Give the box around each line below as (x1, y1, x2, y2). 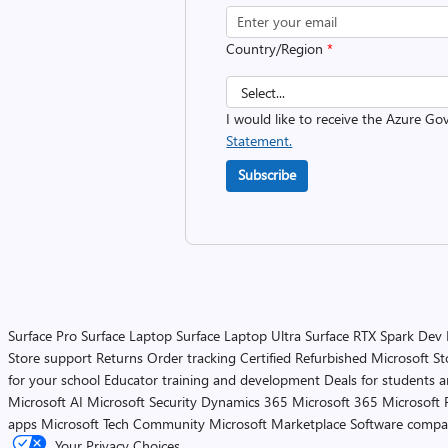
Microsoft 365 (292, 392, 378, 411)
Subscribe (238, 165, 297, 184)
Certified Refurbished (240, 348, 367, 367)
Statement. (226, 131, 293, 150)
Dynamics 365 (201, 392, 288, 411)
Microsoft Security (87, 392, 197, 411)
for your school (8, 370, 100, 389)
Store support (8, 348, 92, 367)
